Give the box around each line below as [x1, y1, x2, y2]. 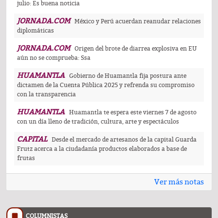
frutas [17, 155, 35, 162]
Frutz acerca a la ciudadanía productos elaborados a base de [17, 145, 187, 153]
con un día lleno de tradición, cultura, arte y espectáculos [17, 118, 179, 126]
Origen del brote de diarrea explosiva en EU [74, 45, 197, 53]
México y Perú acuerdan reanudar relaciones [74, 18, 201, 25]
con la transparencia [17, 91, 76, 98]
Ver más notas [154, 178, 204, 187]
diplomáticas [17, 27, 54, 35]
